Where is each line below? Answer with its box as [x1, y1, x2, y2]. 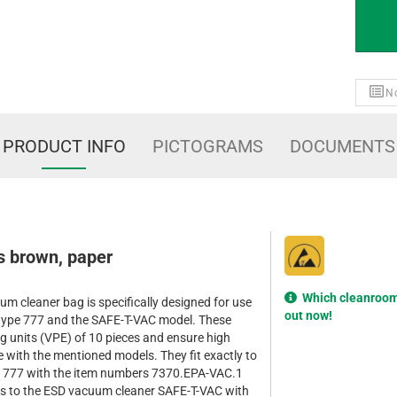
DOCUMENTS [289, 136, 395, 158]
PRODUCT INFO [2, 136, 126, 158]
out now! [284, 308, 332, 323]
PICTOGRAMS [152, 136, 263, 158]
